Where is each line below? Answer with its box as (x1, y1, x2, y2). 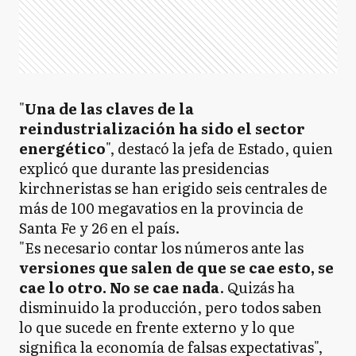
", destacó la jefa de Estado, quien (106, 137, 333, 159)
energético (19, 137, 106, 159)
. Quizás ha (219, 277, 295, 298)
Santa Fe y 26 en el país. (19, 217, 180, 238)
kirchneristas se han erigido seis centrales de (19, 177, 327, 199)
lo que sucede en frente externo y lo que (19, 316, 295, 338)
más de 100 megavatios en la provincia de (19, 197, 304, 219)
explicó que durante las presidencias (19, 157, 269, 179)
